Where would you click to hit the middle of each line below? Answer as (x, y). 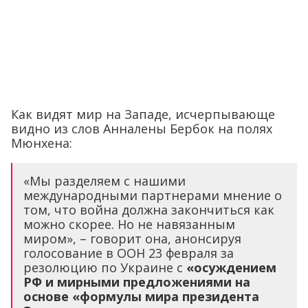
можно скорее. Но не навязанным (129, 224)
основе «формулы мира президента (141, 296)
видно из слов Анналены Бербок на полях (142, 128)
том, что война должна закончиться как (149, 209)
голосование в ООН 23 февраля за (129, 253)
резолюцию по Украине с (105, 267)
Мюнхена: (42, 143)
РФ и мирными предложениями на (137, 282)
